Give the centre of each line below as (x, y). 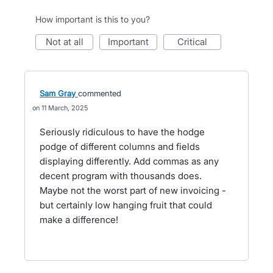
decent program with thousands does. (121, 176)
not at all (68, 42)
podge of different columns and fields (120, 147)
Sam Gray (58, 93)
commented (100, 93)
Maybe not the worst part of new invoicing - (133, 190)
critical (196, 42)
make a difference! (79, 220)
